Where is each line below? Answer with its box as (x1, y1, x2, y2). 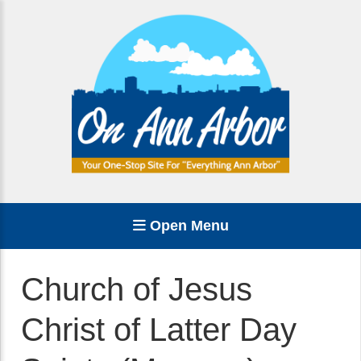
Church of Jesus (21, 272, 252, 307)
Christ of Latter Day (21, 312, 297, 347)
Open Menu (145, 218, 229, 234)
